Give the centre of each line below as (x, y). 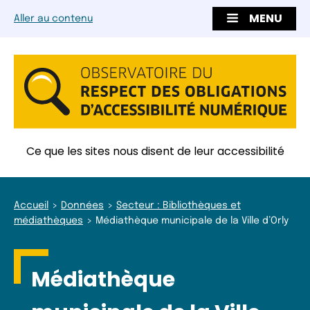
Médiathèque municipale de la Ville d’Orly (192, 220)
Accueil (31, 205)
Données (82, 205)
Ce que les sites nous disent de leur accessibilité (155, 151)
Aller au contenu (53, 19)
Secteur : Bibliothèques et (179, 205)
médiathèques (48, 220)
